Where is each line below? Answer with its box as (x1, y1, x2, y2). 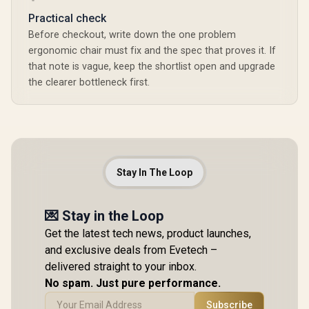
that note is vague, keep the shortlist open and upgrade (28, 61, 275, 72)
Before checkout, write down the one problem (28, 29, 236, 41)
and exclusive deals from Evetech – (45, 243, 217, 257)
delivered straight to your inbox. (45, 260, 197, 273)
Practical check (28, 12, 106, 25)
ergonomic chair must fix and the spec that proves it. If (28, 45, 276, 57)
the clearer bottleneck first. (28, 77, 150, 88)
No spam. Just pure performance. (45, 277, 221, 290)
